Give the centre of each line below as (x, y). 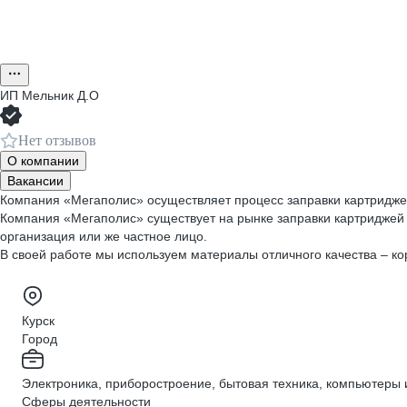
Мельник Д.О (60, 95)
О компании (43, 161)
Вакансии (35, 181)
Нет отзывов (57, 140)
